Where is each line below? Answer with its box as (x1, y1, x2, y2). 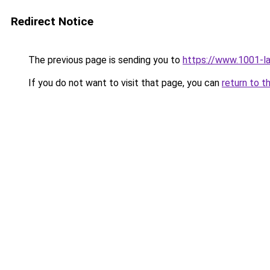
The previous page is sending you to (26, 54, 183, 66)
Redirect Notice (11, 14, 93, 28)
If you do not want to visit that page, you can (26, 77, 222, 89)
